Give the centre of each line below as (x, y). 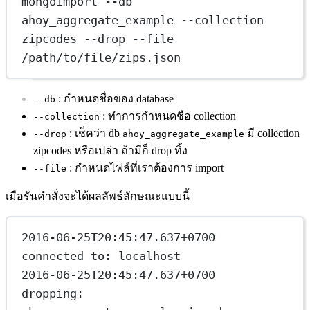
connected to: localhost (101, 256)
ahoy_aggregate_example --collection (143, 20)
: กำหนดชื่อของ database (115, 99)
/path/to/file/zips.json (101, 57)
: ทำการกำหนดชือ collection (168, 116)
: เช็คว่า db (94, 134)
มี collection (272, 134)
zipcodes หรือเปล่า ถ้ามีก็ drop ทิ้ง (110, 151)
